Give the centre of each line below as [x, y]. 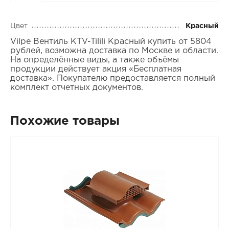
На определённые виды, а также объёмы [94, 60]
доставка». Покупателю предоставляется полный [112, 79]
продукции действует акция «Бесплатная [96, 70]
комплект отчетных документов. [76, 88]
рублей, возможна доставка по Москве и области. [114, 51]
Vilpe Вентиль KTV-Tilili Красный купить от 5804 [111, 42]
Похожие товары [65, 121]
